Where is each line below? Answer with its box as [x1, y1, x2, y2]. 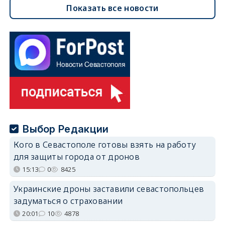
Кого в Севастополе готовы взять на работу [13, 139, 196, 150]
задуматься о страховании [13, 195, 123, 206]
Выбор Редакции [23, 123, 109, 135]
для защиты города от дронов [13, 151, 140, 162]
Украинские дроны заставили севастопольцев [13, 183, 204, 194]
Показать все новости [66, 2, 159, 14]
